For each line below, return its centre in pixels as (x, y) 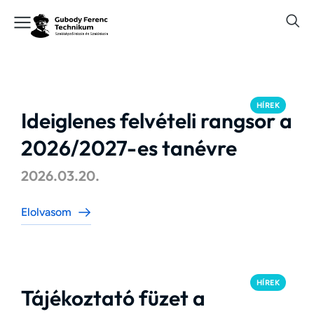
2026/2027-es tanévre (129, 148)
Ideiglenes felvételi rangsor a (157, 121)
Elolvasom (46, 212)
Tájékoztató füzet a (113, 298)
